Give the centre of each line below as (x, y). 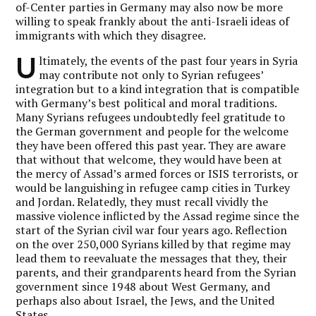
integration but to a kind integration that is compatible (158, 89)
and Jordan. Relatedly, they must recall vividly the (142, 201)
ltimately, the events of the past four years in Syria (169, 60)
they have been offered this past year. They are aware (151, 145)
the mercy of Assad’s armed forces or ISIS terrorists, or (157, 173)
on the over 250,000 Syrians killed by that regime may (153, 244)
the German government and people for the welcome (152, 131)
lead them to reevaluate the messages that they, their (152, 258)
